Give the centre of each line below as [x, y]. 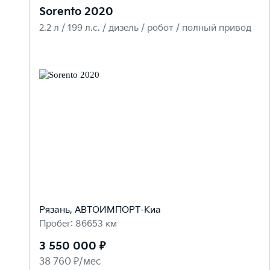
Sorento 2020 [76, 12]
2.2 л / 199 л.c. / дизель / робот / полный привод [145, 28]
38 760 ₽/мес [70, 262]
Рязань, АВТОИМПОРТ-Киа [100, 210]
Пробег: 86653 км [78, 224]
